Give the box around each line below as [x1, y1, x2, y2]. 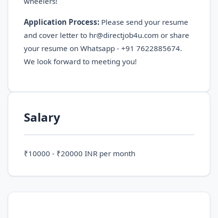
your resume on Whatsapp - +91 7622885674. [24, 43, 182, 53]
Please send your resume [99, 17, 188, 27]
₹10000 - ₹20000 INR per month [24, 148, 135, 158]
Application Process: [24, 17, 99, 27]
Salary [24, 109, 60, 125]
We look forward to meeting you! [24, 56, 137, 66]
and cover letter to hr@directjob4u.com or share [24, 30, 189, 40]
